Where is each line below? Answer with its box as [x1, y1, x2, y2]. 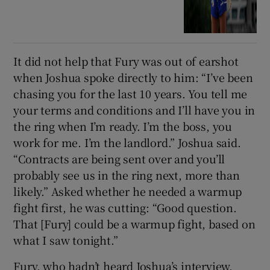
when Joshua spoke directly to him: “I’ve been [13, 69, 253, 86]
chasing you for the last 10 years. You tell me [13, 86, 248, 102]
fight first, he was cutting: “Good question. [13, 199, 237, 216]
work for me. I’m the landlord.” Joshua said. [13, 134, 241, 151]
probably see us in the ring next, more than [13, 167, 240, 183]
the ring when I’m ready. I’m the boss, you [13, 118, 233, 134]
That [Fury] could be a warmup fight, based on [13, 216, 256, 232]
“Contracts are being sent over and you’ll [13, 151, 225, 167]
